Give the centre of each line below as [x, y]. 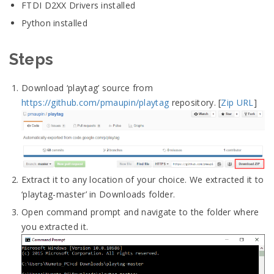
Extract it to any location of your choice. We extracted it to [143, 179]
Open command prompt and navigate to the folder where [140, 212]
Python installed [54, 23]
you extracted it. [55, 226]
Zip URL [237, 102]
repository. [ [195, 102]
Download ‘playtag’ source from [87, 88]
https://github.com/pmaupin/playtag [95, 102]
